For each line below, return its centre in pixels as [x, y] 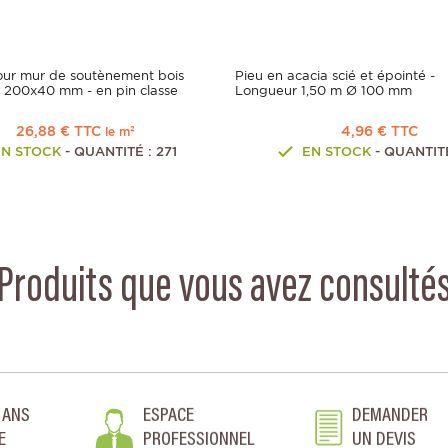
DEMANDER [389, 416]
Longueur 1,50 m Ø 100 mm [323, 91]
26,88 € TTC [60, 131]
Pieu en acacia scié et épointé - [335, 76]
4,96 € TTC [379, 131]
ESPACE [168, 416]
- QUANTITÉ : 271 [118, 152]
